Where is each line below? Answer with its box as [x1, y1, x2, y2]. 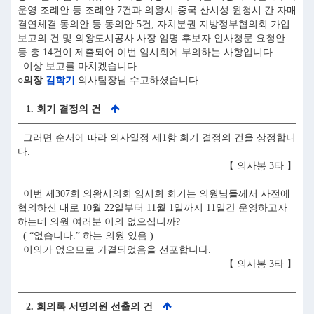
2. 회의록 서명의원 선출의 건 [18, 301, 153, 312]
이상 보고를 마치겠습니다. [18, 61, 139, 71]
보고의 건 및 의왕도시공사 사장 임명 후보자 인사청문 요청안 [18, 33, 285, 43]
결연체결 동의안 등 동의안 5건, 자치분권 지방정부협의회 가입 [18, 19, 290, 29]
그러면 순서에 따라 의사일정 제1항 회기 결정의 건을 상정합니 [18, 132, 296, 143]
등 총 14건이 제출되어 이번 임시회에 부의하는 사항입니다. [18, 47, 275, 57]
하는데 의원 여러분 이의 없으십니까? [18, 217, 180, 227]
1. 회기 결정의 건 [18, 104, 101, 114]
